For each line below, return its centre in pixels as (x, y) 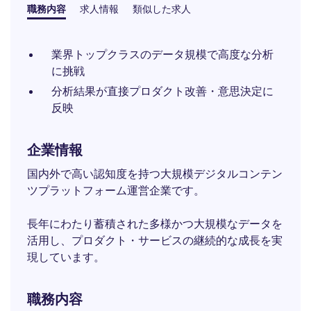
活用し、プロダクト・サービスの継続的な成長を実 (155, 240)
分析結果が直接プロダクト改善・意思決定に (162, 91)
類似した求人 (162, 9)
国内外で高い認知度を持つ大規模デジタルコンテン (155, 174)
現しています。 (66, 257)
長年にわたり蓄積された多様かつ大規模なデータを (155, 224)
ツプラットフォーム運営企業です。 (116, 190)
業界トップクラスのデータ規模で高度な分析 (162, 54)
